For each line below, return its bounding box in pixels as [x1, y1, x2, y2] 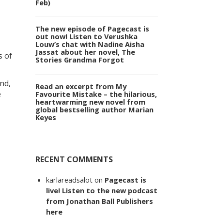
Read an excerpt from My [35, 81, 126, 92]
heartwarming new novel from [35, 97, 145, 107]
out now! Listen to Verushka [35, 31, 138, 42]
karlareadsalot [46, 175, 93, 185]
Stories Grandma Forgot [35, 55, 124, 65]
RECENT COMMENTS [35, 154, 113, 165]
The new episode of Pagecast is [35, 24, 149, 34]
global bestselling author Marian [35, 105, 154, 115]
